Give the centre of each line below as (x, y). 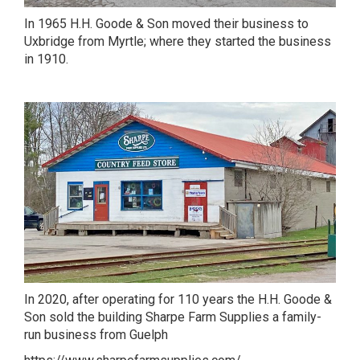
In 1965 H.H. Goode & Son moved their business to (166, 24)
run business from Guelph (96, 334)
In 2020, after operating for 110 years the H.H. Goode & (178, 299)
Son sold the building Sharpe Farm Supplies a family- (173, 317)
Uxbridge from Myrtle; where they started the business (178, 42)
